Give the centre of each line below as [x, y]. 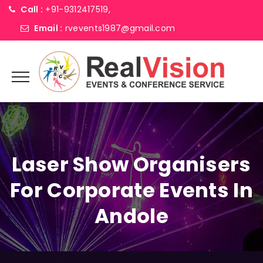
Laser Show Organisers [131, 164]
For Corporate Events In [131, 190]
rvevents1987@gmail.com [120, 28]
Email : [48, 28]
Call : [32, 9]
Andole [131, 216]
